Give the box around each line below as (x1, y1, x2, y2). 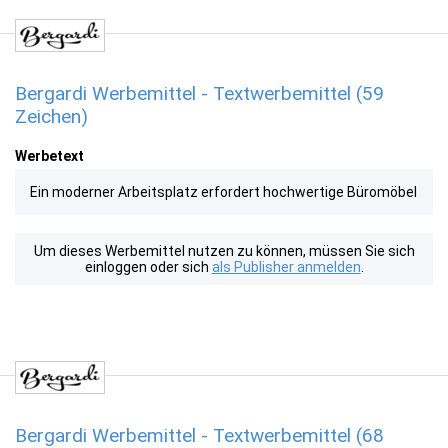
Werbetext (15, 148, 84, 164)
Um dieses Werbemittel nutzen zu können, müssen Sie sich (33, 243, 415, 259)
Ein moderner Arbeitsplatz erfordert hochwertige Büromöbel (30, 184, 417, 200)
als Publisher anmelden (211, 259, 361, 275)
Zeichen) (15, 105, 88, 128)
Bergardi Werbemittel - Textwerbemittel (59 (15, 82, 384, 105)
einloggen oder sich (84, 259, 212, 275)
